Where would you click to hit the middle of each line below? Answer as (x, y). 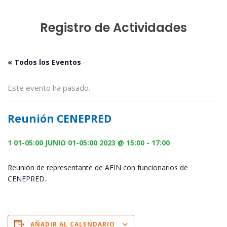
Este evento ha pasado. (49, 88)
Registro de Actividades (113, 28)
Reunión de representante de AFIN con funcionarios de (98, 167)
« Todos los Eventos (44, 62)
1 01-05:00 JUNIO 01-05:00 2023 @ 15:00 (76, 142)
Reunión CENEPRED (60, 119)
